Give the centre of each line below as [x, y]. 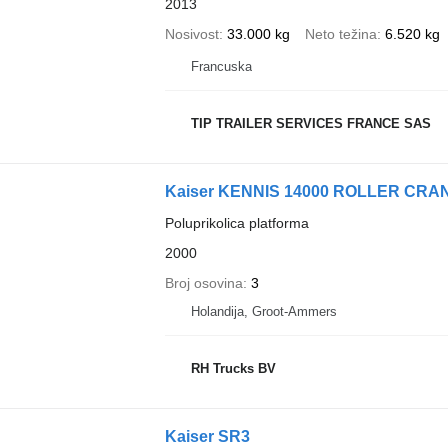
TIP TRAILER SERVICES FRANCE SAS [310, 124]
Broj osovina [203, 282]
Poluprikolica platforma [236, 222]
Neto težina [340, 33]
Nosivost [191, 33]
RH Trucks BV [233, 369]
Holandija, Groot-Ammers [263, 311]
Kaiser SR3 [207, 436]
